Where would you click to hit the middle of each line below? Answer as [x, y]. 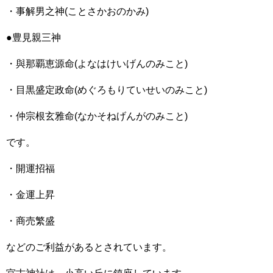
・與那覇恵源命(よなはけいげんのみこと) [97, 64]
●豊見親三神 [34, 37]
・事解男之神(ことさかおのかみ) [77, 11]
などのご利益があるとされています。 [89, 247]
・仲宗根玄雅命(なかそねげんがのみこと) [97, 116]
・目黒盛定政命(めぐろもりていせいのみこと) [107, 90]
